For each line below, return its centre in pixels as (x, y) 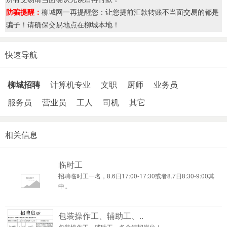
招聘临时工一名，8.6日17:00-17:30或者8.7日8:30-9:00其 (136, 176)
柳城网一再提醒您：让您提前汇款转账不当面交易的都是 (130, 12)
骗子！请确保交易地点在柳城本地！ (63, 24)
